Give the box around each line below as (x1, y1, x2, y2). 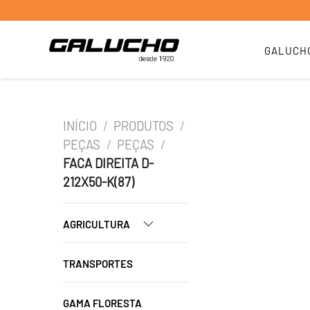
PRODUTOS (113, 118, 174, 134)
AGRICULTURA (63, 218, 132, 230)
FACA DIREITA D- (63, 156, 154, 171)
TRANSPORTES (63, 257, 133, 270)
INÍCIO (63, 118, 97, 134)
